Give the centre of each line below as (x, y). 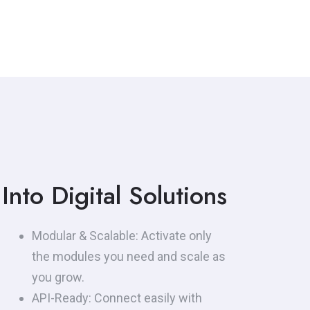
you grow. (58, 277)
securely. (36, 47)
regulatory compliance (72, 11)
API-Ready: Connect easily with (117, 298)
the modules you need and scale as (128, 257)
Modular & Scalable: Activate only (121, 236)
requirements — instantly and (91, 29)
